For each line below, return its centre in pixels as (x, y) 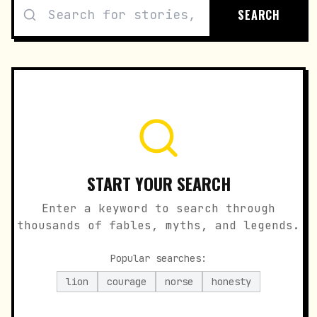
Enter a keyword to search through (158, 208)
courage (127, 282)
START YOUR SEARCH (158, 183)
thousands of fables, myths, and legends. (158, 225)
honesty (231, 282)
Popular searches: (158, 258)
